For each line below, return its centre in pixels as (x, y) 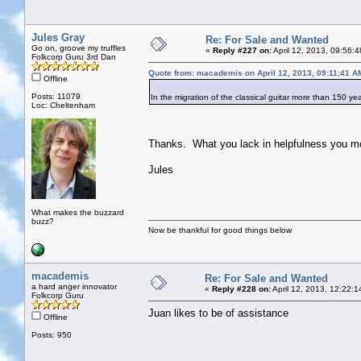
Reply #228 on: (241, 288)
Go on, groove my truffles (79, 48)
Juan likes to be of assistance (218, 313)
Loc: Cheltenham (63, 105)
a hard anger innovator (74, 286)
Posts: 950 (52, 334)
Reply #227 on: (242, 50)
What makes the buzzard (78, 212)
